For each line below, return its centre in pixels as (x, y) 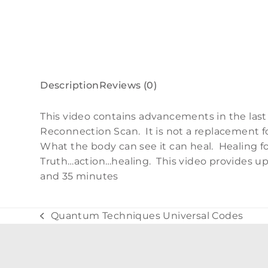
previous (61, 222)
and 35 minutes (79, 176)
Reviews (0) (128, 85)
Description (70, 85)
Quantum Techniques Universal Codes (147, 216)
